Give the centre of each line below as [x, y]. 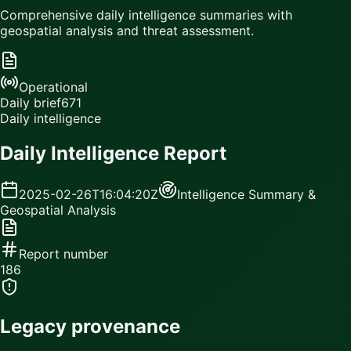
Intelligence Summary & [246, 194]
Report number [63, 253]
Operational [53, 87]
